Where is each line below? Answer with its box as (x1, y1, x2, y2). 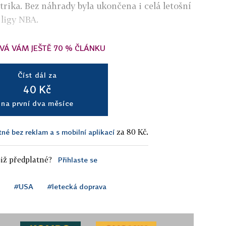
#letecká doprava (47, 182, 106, 191)
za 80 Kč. (115, 127, 148, 136)
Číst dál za (18, 70, 57, 79)
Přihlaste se (58, 155, 97, 164)
